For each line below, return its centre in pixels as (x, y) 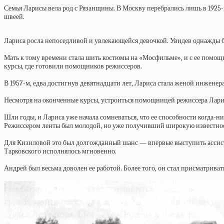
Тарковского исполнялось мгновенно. (60, 151)
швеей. (14, 17)
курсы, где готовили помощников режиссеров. (73, 66)
